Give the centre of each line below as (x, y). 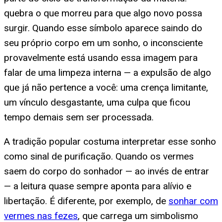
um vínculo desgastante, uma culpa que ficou (97, 102)
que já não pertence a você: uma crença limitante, (106, 87)
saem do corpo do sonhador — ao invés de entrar (107, 171)
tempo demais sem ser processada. (79, 117)
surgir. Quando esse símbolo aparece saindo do (103, 28)
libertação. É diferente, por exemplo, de (86, 201)
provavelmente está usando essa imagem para (101, 57)
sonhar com (193, 201)
